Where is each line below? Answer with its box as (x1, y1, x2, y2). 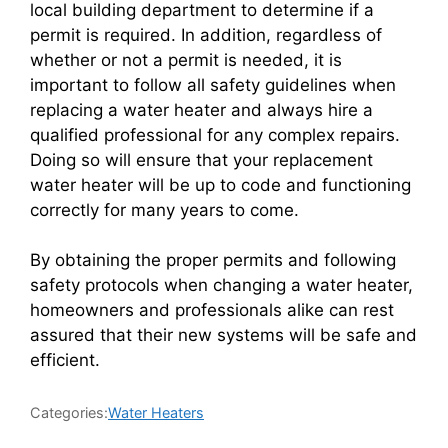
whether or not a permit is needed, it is (30, 50, 342, 71)
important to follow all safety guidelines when (30, 75, 396, 96)
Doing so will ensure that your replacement (30, 150, 373, 171)
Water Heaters (108, 404, 204, 422)
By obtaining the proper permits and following (30, 250, 396, 271)
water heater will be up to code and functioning (30, 175, 411, 196)
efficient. (30, 350, 100, 371)
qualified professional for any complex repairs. (30, 125, 400, 146)
